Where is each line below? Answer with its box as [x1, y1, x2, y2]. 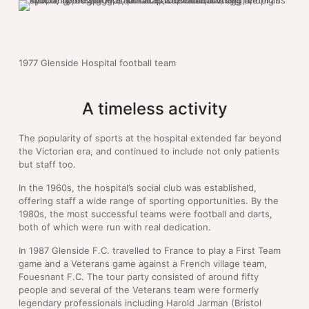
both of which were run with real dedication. [19, 221, 214, 233]
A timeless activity [81, 99, 228, 119]
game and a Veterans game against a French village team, [19, 258, 267, 270]
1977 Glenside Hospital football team [19, 57, 176, 68]
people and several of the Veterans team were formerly [19, 284, 259, 296]
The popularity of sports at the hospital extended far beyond [19, 132, 281, 144]
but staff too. [19, 159, 76, 170]
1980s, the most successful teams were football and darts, [19, 208, 272, 220]
